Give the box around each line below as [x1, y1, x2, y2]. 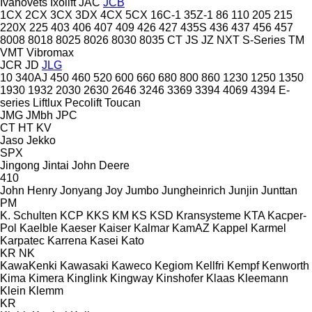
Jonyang [60, 184, 102, 196]
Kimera [29, 272, 64, 284]
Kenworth [262, 259, 309, 272]
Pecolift [65, 96, 102, 109]
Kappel [212, 221, 248, 234]
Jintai [42, 159, 69, 171]
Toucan [104, 96, 141, 109]
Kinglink [67, 272, 107, 284]
